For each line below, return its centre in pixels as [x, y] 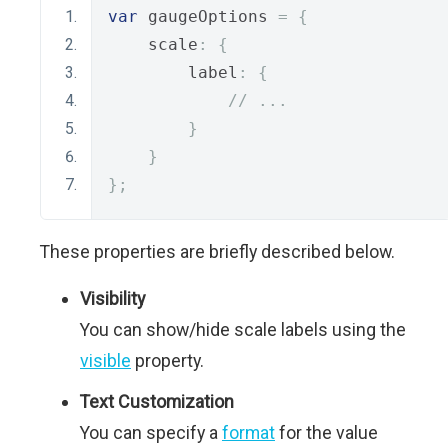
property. [167, 360]
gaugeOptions [208, 16]
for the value [326, 432]
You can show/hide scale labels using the [243, 329]
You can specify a [151, 432]
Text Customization [157, 401]
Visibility [112, 298]
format [248, 432]
